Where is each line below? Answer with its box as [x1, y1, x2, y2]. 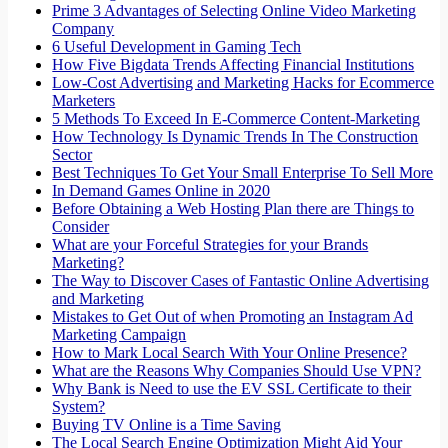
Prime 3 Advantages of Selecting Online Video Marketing [52, 2, 417, 20]
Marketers [52, 92, 116, 110]
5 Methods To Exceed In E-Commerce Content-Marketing [52, 110, 421, 128]
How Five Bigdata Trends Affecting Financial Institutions [52, 56, 415, 74]
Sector [52, 146, 93, 164]
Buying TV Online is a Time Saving [52, 416, 282, 434]
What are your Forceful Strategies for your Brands [52, 236, 369, 254]
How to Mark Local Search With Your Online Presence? [52, 344, 408, 362]
